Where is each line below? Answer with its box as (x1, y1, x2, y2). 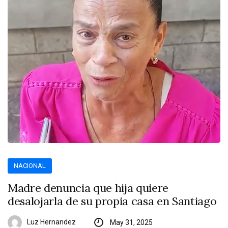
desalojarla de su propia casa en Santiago (8, 194, 217, 209)
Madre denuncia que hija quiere (8, 181, 169, 195)
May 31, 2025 (109, 218, 153, 227)
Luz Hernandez (27, 218, 76, 226)
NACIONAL (14, 162, 46, 170)
